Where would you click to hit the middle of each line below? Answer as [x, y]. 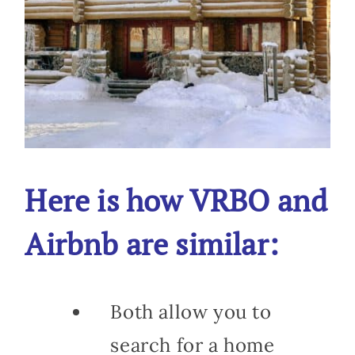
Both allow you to [191, 312]
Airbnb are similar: [152, 243]
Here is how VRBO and [176, 200]
